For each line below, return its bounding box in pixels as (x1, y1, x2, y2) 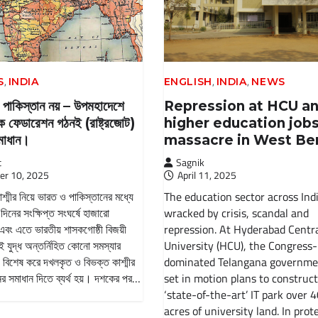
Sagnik (175, 154, 204, 170)
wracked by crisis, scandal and (163, 204, 309, 221)
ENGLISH (163, 75, 212, 88)
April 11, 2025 (177, 167, 236, 182)
